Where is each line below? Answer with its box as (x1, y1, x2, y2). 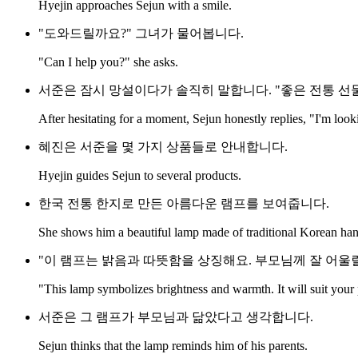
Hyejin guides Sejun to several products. (38, 169, 241, 183)
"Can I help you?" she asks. (38, 55, 178, 70)
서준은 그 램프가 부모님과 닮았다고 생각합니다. (38, 310, 313, 324)
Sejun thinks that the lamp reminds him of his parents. (38, 339, 308, 353)
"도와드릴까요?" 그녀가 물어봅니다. (38, 26, 244, 41)
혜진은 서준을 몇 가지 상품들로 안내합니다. (38, 140, 288, 154)
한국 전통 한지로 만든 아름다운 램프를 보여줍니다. (38, 197, 329, 211)
